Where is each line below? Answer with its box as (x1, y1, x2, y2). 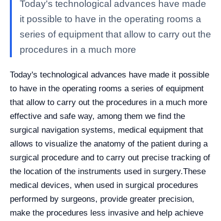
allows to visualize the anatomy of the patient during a (10, 139, 208, 148)
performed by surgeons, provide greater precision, (10, 194, 194, 204)
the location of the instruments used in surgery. (10, 167, 183, 176)
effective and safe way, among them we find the (10, 111, 185, 121)
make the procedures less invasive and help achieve (10, 208, 203, 218)
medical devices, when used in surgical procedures (10, 181, 198, 190)
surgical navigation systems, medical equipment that (10, 125, 203, 135)
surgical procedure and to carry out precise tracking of (10, 153, 210, 162)
